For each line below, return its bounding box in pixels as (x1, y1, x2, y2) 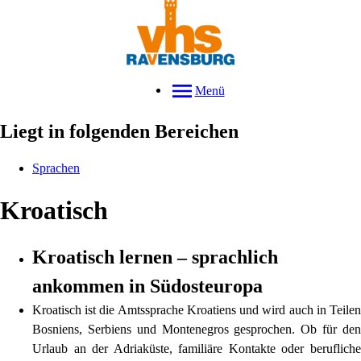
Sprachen (32, 161, 80, 176)
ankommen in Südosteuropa (32, 276, 263, 297)
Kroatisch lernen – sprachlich (32, 247, 278, 268)
